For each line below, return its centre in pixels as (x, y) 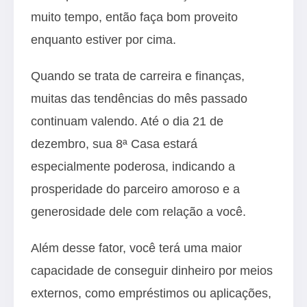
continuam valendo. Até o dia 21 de (127, 121)
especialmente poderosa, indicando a (133, 166)
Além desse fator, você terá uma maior (136, 248)
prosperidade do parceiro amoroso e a (135, 189)
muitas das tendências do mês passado (139, 98)
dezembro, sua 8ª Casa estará (114, 144)
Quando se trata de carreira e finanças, (138, 76)
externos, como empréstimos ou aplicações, (151, 293)
